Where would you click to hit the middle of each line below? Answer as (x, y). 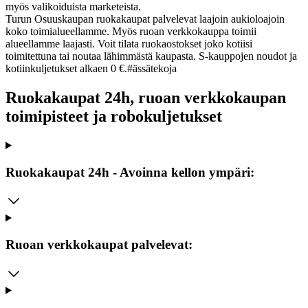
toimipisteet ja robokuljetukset (114, 116)
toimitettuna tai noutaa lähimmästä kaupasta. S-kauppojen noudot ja (151, 56)
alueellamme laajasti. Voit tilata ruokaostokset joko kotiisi (129, 44)
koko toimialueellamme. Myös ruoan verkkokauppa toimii (131, 32)
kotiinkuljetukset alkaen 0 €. (66, 69)
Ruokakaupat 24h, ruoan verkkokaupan (146, 97)
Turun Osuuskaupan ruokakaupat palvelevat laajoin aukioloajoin (145, 19)
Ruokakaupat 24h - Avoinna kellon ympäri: (130, 172)
